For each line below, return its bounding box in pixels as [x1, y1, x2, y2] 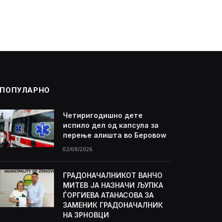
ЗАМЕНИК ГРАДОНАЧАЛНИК [63, 201, 164, 210]
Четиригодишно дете [63, 111, 143, 120]
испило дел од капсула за [63, 121, 159, 130]
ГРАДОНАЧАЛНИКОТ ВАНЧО [63, 171, 163, 180]
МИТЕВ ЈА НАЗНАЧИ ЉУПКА [63, 181, 164, 190]
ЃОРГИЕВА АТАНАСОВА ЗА [63, 191, 154, 200]
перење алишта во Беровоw [63, 131, 167, 140]
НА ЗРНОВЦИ [63, 211, 110, 220]
